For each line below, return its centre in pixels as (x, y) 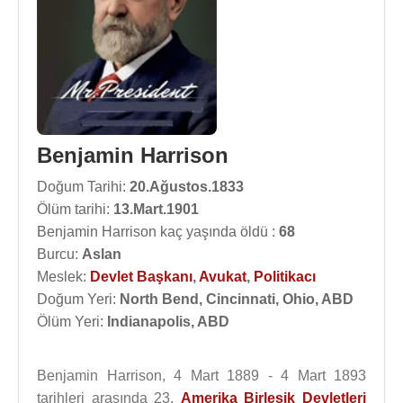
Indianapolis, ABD (168, 322)
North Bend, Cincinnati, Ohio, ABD (237, 299)
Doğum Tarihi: (83, 187)
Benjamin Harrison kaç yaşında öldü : (158, 232)
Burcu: (59, 254)
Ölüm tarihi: (75, 209)
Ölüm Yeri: (72, 322)
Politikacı (285, 277)
